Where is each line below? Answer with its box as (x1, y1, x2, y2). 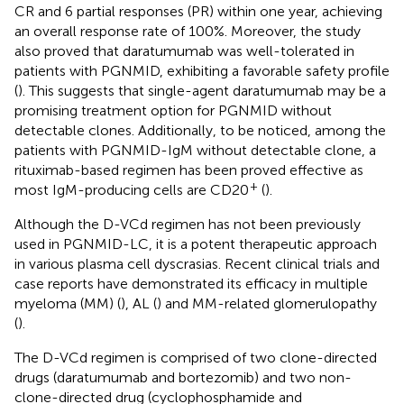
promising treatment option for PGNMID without (14, 101, 332, 119)
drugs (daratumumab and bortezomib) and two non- (14, 368, 352, 386)
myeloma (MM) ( (14, 294, 121, 312)
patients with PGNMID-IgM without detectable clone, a (14, 141, 376, 159)
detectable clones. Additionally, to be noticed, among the (14, 121, 386, 139)
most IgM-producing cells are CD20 (14, 180, 249, 198)
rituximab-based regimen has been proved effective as (14, 161, 363, 179)
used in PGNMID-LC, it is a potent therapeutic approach (14, 234, 377, 252)
